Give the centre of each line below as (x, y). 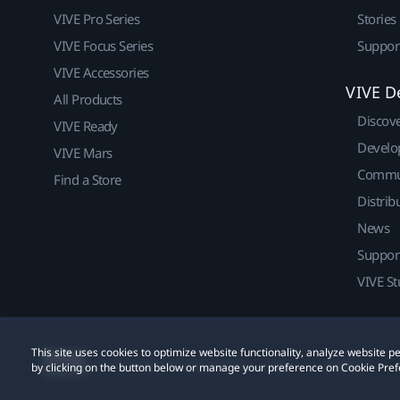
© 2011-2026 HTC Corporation (172, 363)
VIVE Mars (83, 153)
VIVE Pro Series (97, 19)
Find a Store (87, 180)
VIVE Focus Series (104, 46)
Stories (377, 19)
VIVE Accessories (101, 73)
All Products (88, 100)
